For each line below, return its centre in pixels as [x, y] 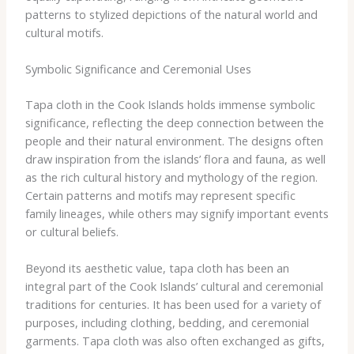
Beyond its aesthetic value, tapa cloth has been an [157, 268]
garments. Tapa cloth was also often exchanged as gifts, [175, 341]
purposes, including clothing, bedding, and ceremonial [167, 323]
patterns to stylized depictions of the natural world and [171, 14]
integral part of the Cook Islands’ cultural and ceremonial [174, 286]
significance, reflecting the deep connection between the [174, 122]
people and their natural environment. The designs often [174, 140]
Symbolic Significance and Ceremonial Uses [138, 69]
